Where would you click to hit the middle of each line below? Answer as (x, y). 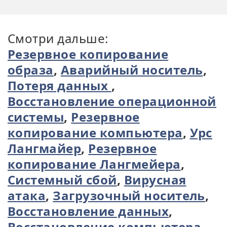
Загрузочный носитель (129, 195)
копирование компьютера (95, 133)
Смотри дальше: (58, 38)
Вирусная (155, 180)
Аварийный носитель (132, 70)
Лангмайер (45, 148)
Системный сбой (62, 180)
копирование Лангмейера (94, 164)
